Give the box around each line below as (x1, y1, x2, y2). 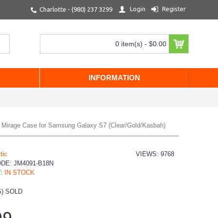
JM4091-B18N (14, 160, 54, 167)
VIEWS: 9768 (136, 150, 174, 158)
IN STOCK (4, 169, 35, 176)
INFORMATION (88, 73, 140, 82)
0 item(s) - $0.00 (115, 40, 166, 48)
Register (162, 5, 186, 12)
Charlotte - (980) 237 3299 (39, 6, 112, 13)
